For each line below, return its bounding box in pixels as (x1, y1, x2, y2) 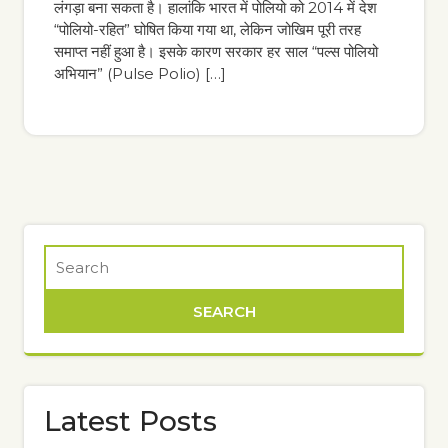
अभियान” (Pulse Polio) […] (54, 64, 226, 83)
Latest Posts (44, 404, 217, 438)
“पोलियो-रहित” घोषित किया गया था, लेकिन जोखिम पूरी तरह (54, 20, 361, 39)
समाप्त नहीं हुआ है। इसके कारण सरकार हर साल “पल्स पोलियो (54, 42, 378, 61)
